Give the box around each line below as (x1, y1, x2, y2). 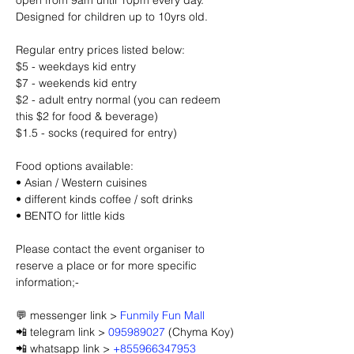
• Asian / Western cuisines (16, 175, 147, 190)
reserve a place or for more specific (16, 258, 200, 273)
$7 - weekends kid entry (16, 76, 137, 90)
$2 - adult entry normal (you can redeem (16, 92, 224, 107)
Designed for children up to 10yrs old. (16, 9, 208, 24)
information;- (16, 275, 79, 289)
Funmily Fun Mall (120, 308, 205, 322)
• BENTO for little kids (16, 209, 125, 223)
